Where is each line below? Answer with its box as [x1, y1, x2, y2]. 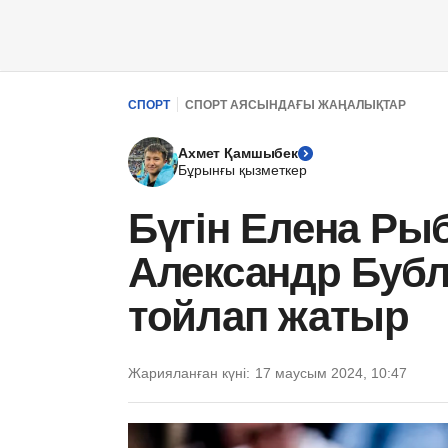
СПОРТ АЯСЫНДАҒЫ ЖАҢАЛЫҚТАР [185, 97, 406, 112]
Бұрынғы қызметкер [178, 162, 307, 178]
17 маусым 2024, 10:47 [255, 365, 407, 381]
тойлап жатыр [128, 293, 409, 340]
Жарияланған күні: [128, 365, 250, 381]
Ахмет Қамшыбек [178, 145, 299, 161]
